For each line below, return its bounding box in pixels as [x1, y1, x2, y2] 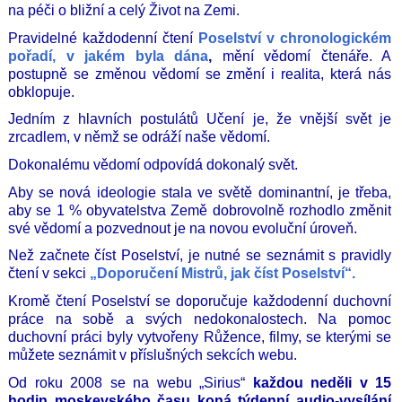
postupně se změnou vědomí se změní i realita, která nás [8, 66, 391, 82]
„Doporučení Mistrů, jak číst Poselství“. [90, 266, 355, 282]
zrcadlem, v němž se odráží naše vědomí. [8, 129, 270, 145]
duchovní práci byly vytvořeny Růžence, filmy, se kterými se [8, 328, 391, 345]
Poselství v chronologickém [198, 30, 391, 46]
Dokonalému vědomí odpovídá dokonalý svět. [8, 156, 298, 172]
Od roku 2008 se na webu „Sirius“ [8, 374, 253, 390]
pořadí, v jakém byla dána [8, 48, 208, 64]
